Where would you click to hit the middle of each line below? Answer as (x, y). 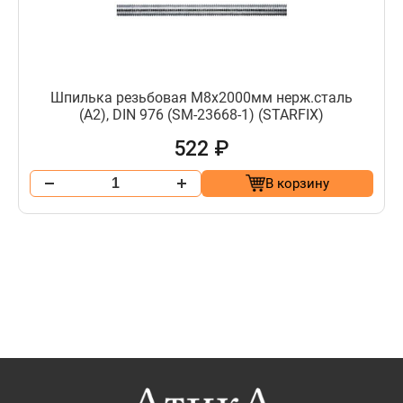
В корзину (297, 183)
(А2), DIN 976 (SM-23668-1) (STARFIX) (201, 114)
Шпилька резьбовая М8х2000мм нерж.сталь (201, 97)
